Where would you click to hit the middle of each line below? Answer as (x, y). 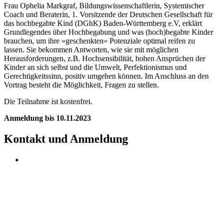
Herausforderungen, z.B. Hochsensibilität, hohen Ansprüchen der (105, 59)
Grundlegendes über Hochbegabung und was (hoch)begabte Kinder (109, 32)
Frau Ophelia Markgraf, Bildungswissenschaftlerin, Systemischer (104, 6)
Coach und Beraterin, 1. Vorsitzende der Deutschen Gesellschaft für (108, 15)
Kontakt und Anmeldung (66, 139)
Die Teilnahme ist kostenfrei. (48, 102)
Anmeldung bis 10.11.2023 (47, 118)
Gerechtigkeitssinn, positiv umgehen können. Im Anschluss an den (106, 76)
